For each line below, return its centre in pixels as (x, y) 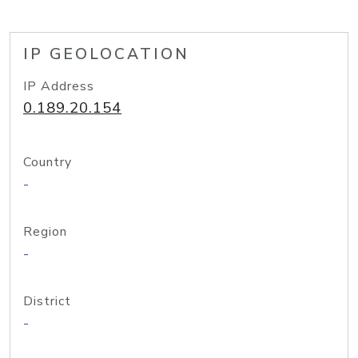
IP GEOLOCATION (106, 54)
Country (48, 162)
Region (45, 232)
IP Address (59, 86)
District (47, 301)
